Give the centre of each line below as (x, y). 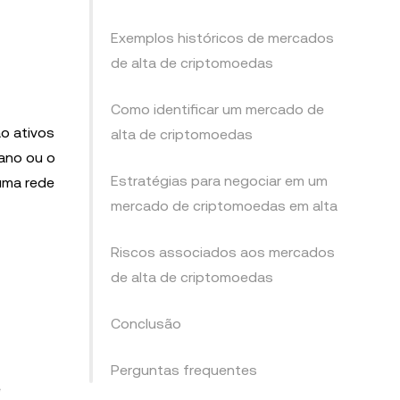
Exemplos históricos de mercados (222, 38)
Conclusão (146, 324)
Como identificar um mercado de (217, 109)
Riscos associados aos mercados (223, 252)
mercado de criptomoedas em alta (224, 206)
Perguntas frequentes (184, 370)
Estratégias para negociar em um (219, 181)
